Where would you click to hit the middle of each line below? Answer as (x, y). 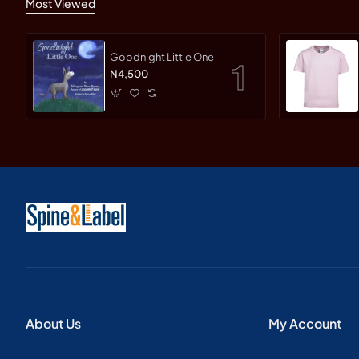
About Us (53, 324)
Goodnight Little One (162, 57)
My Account (305, 324)
